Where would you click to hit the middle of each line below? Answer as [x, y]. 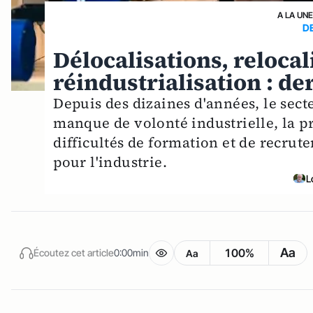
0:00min [131, 253]
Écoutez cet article [74, 253]
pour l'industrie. [110, 162]
